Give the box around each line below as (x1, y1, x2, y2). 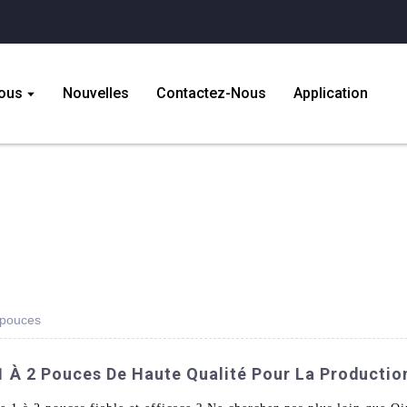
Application (293, 84, 368, 102)
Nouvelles (62, 84, 129, 102)
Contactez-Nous (155, 84, 266, 102)
